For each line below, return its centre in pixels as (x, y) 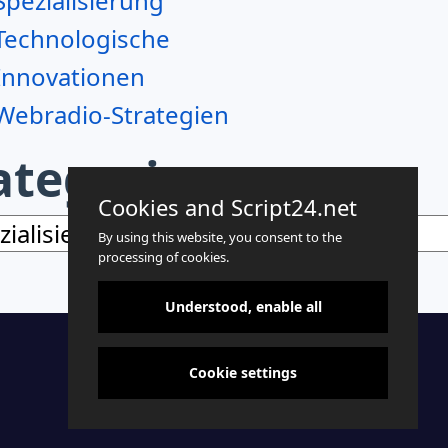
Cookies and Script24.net (227, 207)
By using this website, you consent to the (220, 237)
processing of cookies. (163, 257)
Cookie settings (243, 372)
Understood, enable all (243, 306)
